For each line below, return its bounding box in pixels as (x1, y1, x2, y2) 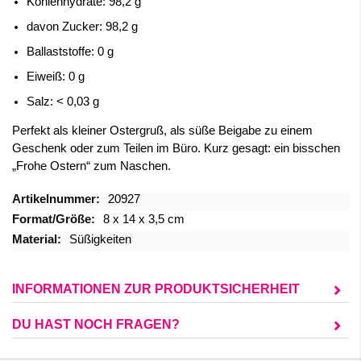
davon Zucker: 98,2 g (27, 20, 138, 33)
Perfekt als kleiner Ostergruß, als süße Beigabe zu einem (12, 124, 313, 137)
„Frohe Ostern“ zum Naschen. (12, 160, 171, 172)
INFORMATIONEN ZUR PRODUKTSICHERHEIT (12, 282, 300, 296)
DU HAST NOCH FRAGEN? (12, 317, 180, 331)
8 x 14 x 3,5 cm (103, 213, 185, 226)
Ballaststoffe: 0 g (27, 45, 114, 58)
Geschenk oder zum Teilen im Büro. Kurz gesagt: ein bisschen (12, 142, 340, 155)
